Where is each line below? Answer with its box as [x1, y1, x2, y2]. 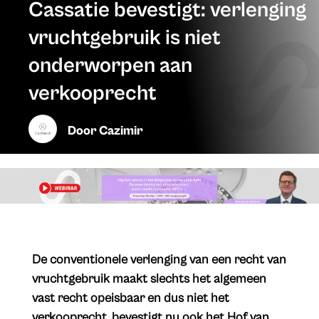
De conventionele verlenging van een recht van [31, 252, 286, 268]
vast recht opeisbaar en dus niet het [31, 291, 229, 306]
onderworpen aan [28, 53, 192, 78]
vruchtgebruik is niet [28, 26, 221, 51]
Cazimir [99, 123, 144, 139]
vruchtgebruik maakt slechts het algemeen [31, 271, 266, 287]
